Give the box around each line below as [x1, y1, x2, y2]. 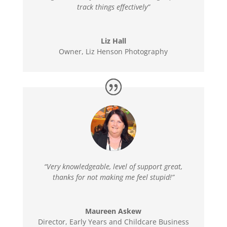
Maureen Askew [85, 206, 142, 216]
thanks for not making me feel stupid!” [52, 172, 174, 182]
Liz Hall [100, 36, 126, 46]
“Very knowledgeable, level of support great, [44, 162, 183, 172]
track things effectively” [77, 2, 150, 12]
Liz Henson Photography [86, 47, 168, 57]
